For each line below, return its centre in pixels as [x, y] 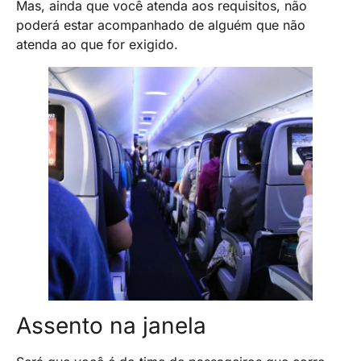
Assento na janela [111, 326]
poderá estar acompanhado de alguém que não [161, 25]
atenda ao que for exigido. [97, 45]
